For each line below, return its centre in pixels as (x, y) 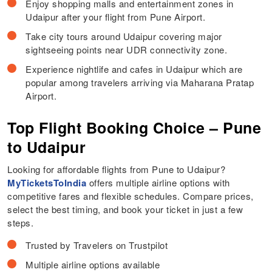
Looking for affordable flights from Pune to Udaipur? (117, 169)
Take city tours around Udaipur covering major (124, 36)
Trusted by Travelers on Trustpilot (97, 245)
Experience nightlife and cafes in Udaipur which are (134, 69)
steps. (21, 223)
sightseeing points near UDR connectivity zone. (127, 50)
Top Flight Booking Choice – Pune (134, 128)
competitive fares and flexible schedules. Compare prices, (131, 196)
